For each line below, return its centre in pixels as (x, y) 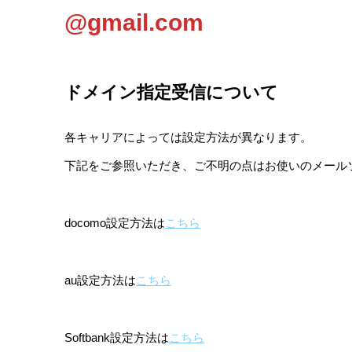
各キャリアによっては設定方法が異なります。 (188, 137)
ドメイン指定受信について (171, 92)
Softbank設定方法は (117, 338)
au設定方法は (100, 280)
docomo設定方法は (115, 223)
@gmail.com (134, 22)
